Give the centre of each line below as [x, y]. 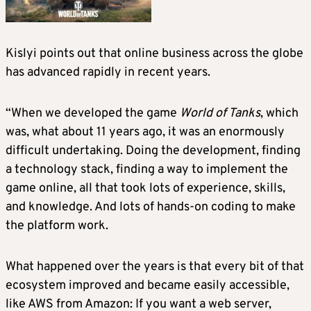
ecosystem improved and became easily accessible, [148, 286]
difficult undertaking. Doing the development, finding [153, 151]
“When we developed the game [93, 114]
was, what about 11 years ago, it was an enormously [145, 133]
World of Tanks [220, 114]
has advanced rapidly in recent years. [108, 73]
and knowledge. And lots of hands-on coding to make [151, 208]
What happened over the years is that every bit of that [155, 267]
